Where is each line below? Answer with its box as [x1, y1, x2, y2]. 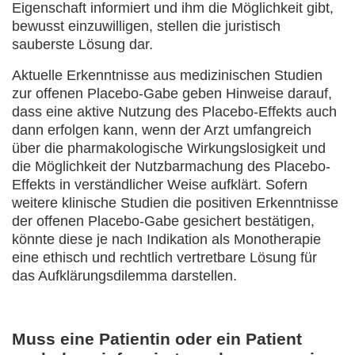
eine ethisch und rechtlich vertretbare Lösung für [12, 250, 317, 265]
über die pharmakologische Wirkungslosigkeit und [12, 140, 326, 156]
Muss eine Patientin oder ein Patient [12, 330, 302, 348]
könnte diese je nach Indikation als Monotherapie [12, 231, 321, 247]
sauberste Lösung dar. [12, 36, 153, 52]
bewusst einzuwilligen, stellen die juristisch [12, 18, 281, 34]
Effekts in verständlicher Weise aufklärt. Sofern [12, 177, 307, 193]
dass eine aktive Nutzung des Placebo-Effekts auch [12, 104, 337, 120]
